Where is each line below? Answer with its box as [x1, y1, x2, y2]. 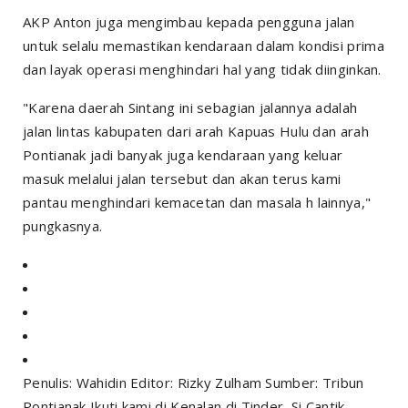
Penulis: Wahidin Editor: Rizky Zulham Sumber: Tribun [23, 372, 364, 392]
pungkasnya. [23, 216, 103, 235]
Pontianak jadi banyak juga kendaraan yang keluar [23, 145, 343, 164]
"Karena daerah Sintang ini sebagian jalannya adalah [23, 97, 358, 117]
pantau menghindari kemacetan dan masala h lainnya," [23, 192, 372, 211]
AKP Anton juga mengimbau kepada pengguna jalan [23, 12, 355, 31]
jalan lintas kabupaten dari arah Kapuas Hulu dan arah [23, 121, 369, 140]
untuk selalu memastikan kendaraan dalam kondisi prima [23, 36, 384, 55]
